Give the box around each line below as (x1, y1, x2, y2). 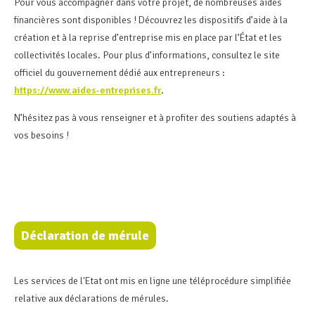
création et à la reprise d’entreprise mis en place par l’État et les (14, 31, 282, 44)
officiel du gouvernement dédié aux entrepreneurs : (14, 66, 225, 79)
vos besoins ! (14, 129, 71, 141)
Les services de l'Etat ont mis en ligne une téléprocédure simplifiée (14, 274, 291, 287)
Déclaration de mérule (21, 227, 149, 243)
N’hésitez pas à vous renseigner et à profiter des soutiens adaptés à (14, 111, 296, 124)
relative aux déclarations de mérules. (14, 292, 169, 304)
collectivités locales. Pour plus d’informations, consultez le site (14, 49, 280, 61)
